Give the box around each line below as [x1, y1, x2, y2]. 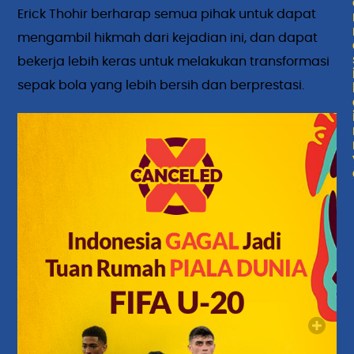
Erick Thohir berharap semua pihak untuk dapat [17, 7, 317, 21]
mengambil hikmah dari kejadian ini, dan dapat [17, 31, 318, 44]
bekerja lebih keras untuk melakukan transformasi [17, 55, 330, 68]
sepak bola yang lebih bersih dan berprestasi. [17, 78, 305, 92]
